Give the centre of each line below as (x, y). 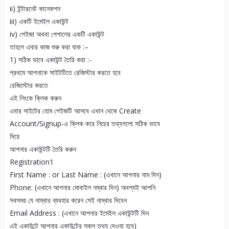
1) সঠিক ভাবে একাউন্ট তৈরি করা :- (50, 60)
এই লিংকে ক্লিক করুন (35, 98)
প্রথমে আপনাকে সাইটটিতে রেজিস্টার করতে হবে (65, 73)
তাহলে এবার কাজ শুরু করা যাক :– (49, 47)
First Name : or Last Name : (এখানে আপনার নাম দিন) (85, 175)
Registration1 (31, 162)
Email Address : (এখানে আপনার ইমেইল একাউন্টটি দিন (79, 213)
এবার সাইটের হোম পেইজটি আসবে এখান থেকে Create (75, 111)
